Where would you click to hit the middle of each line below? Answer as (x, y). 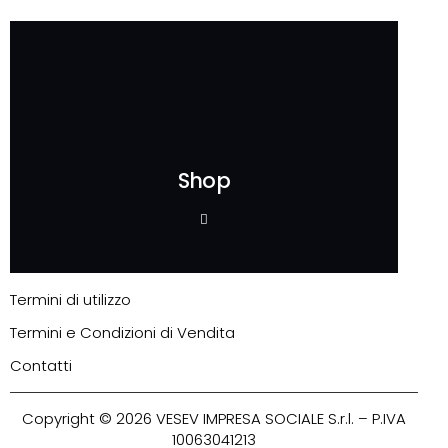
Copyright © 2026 (89, 418)
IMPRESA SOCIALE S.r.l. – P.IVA (302, 418)
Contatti (41, 365)
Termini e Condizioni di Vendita (122, 332)
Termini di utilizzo (70, 299)
